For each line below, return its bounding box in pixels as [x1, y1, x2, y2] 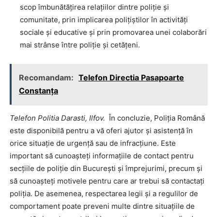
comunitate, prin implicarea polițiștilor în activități [20, 15, 188, 24]
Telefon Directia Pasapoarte [78, 72, 184, 82]
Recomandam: [19, 72, 76, 82]
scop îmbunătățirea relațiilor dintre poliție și [20, 2, 169, 12]
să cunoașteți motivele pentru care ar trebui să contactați [10, 176, 204, 186]
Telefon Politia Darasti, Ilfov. [10, 113, 105, 123]
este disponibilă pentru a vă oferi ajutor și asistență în [10, 125, 193, 135]
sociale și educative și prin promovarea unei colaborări [20, 27, 207, 37]
